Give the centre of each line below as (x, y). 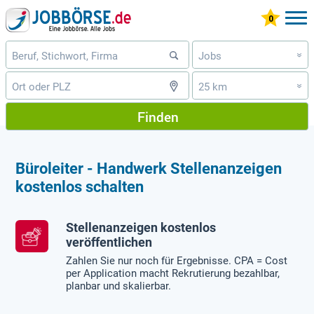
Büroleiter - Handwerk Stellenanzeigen (149, 168)
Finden (158, 116)
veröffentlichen (109, 242)
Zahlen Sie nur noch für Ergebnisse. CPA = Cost (177, 261)
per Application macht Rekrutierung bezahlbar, (173, 274)
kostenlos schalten (80, 186)
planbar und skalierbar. (119, 286)
